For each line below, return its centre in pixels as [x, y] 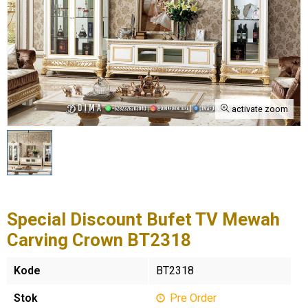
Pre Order [192, 298]
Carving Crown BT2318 [99, 240]
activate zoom [259, 109]
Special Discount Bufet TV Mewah [143, 219]
